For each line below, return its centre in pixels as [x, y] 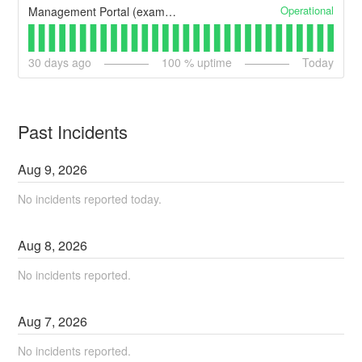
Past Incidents [73, 131]
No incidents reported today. [90, 198]
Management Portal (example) [171, 11]
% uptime [206, 62]
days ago [67, 62]
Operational [307, 10]
